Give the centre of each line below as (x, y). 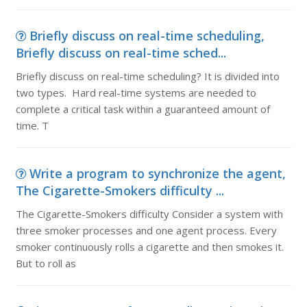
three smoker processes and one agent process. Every (146, 230)
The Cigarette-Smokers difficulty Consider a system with (149, 214)
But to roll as (46, 263)
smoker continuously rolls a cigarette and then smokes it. (149, 247)
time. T (32, 125)
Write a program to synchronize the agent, (157, 173)
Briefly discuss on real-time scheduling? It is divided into (147, 76)
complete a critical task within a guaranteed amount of (143, 109)
